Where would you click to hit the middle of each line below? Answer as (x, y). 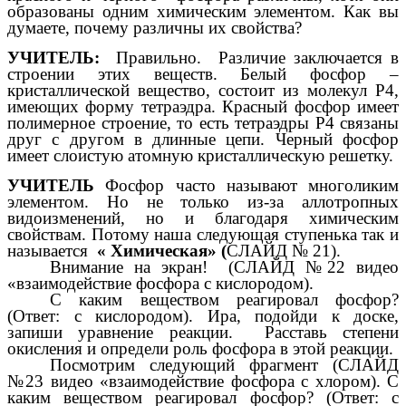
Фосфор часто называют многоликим (252, 185)
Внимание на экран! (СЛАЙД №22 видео (224, 266)
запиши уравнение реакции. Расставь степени (203, 332)
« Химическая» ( (159, 250)
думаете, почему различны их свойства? (155, 28)
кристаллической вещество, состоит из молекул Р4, (203, 90)
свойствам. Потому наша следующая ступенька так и (203, 234)
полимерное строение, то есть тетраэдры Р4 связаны (203, 122)
